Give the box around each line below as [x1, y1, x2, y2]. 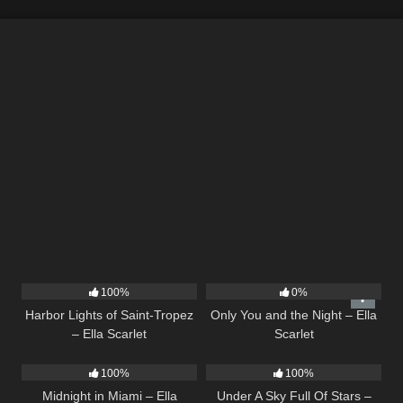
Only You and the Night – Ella [210, 308, 377, 323]
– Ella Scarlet [72, 327, 147, 342]
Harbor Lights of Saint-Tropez [25, 308, 193, 323]
